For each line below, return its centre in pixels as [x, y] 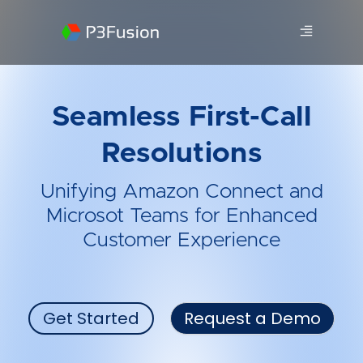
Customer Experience [181, 240]
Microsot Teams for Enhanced [181, 216]
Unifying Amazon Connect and [181, 192]
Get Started [91, 318]
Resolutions [181, 154]
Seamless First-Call [181, 117]
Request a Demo [252, 318]
